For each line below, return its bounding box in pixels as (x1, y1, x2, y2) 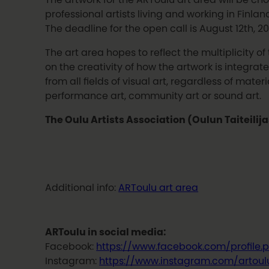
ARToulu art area (118, 183, 199, 193)
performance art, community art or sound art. (45, 90, 262, 100)
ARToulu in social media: (45, 227, 167, 237)
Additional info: (45, 183, 119, 193)
